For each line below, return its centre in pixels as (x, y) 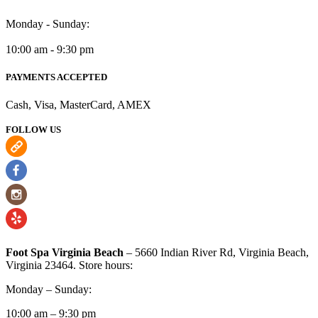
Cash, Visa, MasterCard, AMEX (78, 105)
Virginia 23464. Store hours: (69, 265)
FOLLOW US (33, 130)
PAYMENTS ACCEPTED (56, 77)
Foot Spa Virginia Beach (65, 253)
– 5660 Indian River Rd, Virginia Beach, (216, 253)
